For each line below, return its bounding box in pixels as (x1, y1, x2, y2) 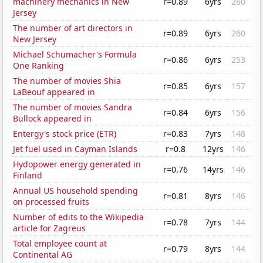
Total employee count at (13, 238, 107, 249)
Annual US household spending (13, 185, 139, 197)
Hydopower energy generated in (13, 159, 141, 170)
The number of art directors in (13, 22, 133, 34)
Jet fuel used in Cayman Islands (13, 143, 138, 155)
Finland (13, 170, 43, 181)
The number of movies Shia (13, 75, 122, 87)
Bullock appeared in (13, 113, 92, 124)
